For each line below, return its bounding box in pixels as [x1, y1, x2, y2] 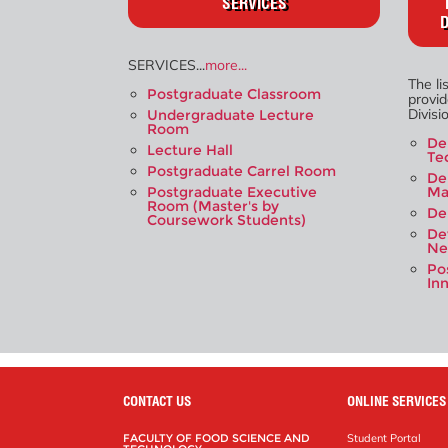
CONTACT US [123, 392, 192, 409]
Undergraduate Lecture [147, 105, 315, 124]
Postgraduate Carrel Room [147, 161, 337, 180]
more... [205, 55, 248, 74]
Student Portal [347, 430, 422, 445]
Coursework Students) [147, 210, 307, 229]
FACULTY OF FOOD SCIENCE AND [123, 430, 311, 445]
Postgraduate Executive [147, 182, 318, 201]
